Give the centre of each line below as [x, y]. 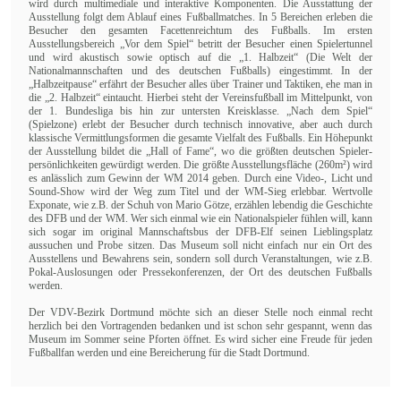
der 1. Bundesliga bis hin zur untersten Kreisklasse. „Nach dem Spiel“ [200, 111]
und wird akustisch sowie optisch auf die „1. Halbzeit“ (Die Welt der [200, 57]
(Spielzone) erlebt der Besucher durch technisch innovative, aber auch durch [200, 124]
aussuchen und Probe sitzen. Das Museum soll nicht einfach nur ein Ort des [200, 245]
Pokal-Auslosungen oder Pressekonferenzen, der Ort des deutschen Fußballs [200, 272]
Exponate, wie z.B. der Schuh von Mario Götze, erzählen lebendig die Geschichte [200, 205]
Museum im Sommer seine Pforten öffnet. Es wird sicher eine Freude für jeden [200, 339]
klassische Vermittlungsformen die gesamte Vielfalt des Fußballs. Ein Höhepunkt [200, 137]
